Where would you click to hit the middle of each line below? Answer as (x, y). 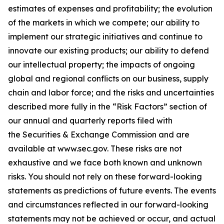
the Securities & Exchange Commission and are (99, 134)
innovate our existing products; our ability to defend (108, 50)
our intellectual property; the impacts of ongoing (101, 64)
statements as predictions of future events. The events (112, 190)
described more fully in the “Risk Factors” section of (107, 106)
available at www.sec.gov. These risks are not (95, 148)
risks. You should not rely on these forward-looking (105, 176)
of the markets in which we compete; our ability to (104, 22)
